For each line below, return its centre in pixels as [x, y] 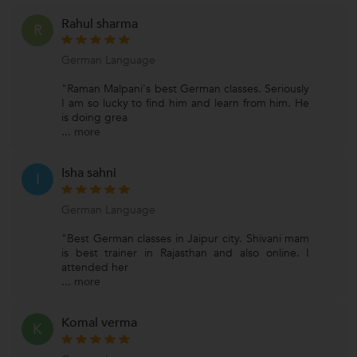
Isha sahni [89, 173]
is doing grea [94, 118]
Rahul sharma [100, 24]
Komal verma [99, 322]
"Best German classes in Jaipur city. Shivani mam [186, 238]
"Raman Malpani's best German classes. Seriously [186, 89]
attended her [95, 267]
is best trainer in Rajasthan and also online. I [186, 253]
